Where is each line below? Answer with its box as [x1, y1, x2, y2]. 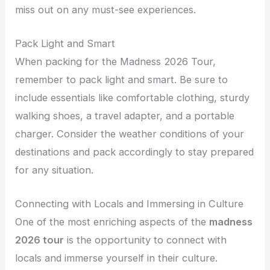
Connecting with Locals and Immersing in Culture [15, 198, 244, 210]
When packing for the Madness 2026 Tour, [15, 55, 216, 67]
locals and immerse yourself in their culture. [15, 252, 218, 265]
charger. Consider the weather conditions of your [15, 127, 245, 140]
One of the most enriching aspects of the [15, 216, 210, 228]
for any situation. [15, 163, 94, 176]
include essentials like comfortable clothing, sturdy [15, 91, 250, 104]
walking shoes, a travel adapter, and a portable [15, 109, 235, 122]
